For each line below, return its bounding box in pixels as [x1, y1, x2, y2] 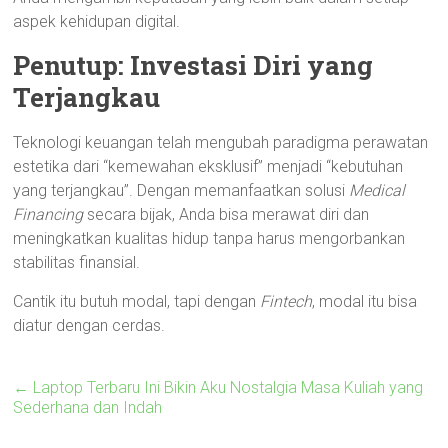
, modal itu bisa [312, 292, 418, 311]
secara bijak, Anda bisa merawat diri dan [83, 205, 370, 224]
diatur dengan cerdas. [13, 316, 166, 335]
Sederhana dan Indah [13, 398, 163, 417]
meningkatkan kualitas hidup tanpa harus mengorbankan [13, 229, 406, 248]
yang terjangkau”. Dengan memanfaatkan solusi [13, 181, 350, 200]
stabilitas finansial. [13, 253, 141, 272]
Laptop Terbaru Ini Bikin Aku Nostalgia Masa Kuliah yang [29, 378, 424, 397]
